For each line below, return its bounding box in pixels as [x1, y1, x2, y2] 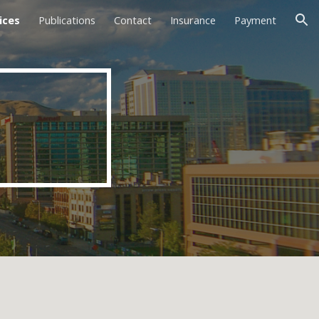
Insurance [170, 13, 216, 27]
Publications [38, 13, 95, 27]
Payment [234, 13, 276, 27]
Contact [114, 13, 152, 27]
